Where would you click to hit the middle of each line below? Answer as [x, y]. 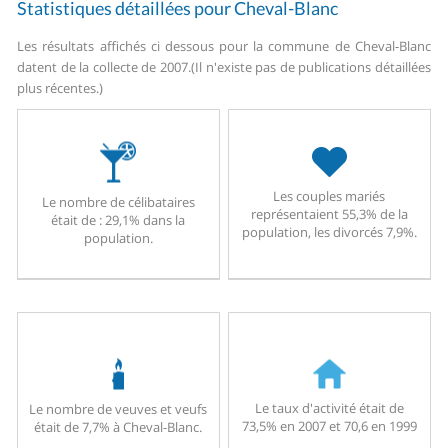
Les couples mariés [329, 196]
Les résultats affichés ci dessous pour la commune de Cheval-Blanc [224, 46]
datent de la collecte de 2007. [104, 67]
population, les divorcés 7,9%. [329, 232]
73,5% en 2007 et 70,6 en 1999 [329, 425]
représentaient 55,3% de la [329, 214]
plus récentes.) [60, 88]
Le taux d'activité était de [329, 407]
